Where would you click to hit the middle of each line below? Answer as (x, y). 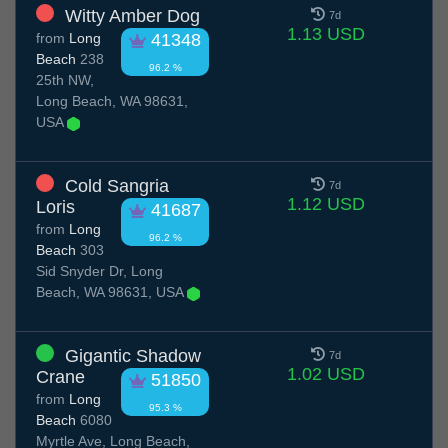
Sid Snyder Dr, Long (99, 271)
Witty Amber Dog (132, 16)
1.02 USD (325, 374)
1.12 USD (325, 204)
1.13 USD (325, 34)
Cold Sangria (117, 186)
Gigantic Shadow (133, 356)
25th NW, (65, 80)
